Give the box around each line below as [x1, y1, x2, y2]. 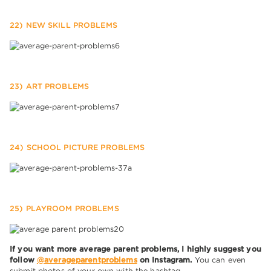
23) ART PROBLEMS [10, 82, 90, 91]
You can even [192, 255, 246, 265]
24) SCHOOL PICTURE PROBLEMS [10, 143, 145, 152]
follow [10, 255, 37, 265]
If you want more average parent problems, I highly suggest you [10, 244, 261, 254]
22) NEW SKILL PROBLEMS [10, 21, 117, 30]
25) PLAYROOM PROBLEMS [10, 204, 119, 214]
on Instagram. [137, 255, 192, 265]
